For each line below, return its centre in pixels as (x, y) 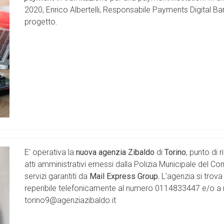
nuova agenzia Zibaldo (115, 152)
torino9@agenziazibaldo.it (70, 200)
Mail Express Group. (124, 176)
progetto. (41, 22)
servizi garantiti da (57, 176)
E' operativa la (50, 152)
